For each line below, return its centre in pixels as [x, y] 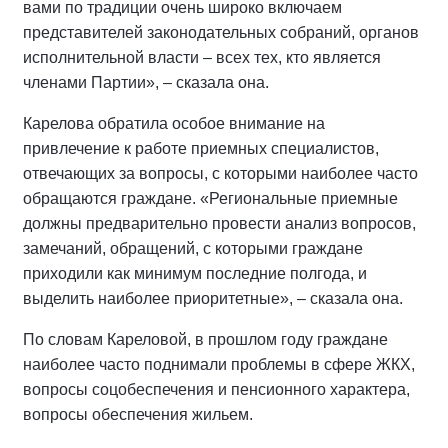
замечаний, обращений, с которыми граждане [193, 249]
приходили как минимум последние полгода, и [195, 274]
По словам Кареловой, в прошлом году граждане [205, 340]
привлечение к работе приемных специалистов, [201, 149]
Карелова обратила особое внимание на [174, 124]
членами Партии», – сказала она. [150, 83]
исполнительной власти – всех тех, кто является [202, 58]
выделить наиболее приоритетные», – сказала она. [213, 299]
